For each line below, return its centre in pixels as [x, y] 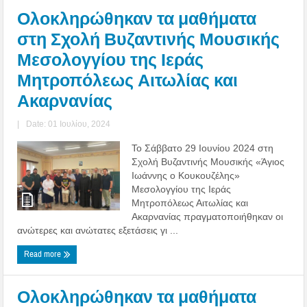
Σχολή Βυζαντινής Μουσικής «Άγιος [208, 161]
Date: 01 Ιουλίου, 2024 [69, 124]
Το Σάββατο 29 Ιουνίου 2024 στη [203, 148]
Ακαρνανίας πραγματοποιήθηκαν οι [208, 216]
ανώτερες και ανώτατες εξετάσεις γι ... [98, 230]
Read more [44, 254]
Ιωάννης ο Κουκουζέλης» [186, 175]
